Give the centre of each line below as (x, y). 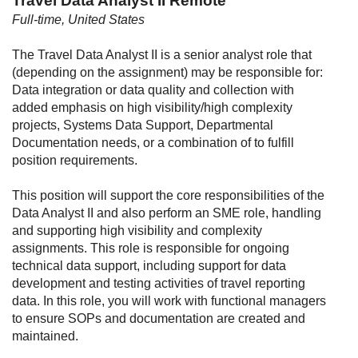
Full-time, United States (78, 20)
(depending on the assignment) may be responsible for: (167, 72)
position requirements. (75, 160)
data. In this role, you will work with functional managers (169, 301)
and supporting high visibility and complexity (137, 231)
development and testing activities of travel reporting (159, 283)
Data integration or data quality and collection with (153, 90)
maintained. (45, 336)
